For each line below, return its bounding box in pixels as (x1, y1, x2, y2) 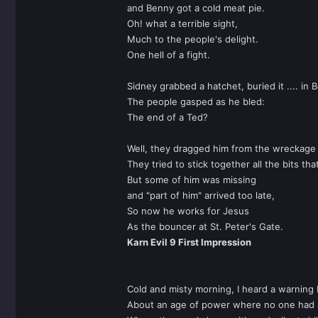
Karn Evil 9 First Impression (127, 236, 251, 248)
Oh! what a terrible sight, (127, 18, 238, 29)
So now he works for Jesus (127, 205, 249, 216)
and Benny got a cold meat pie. (127, 2, 265, 13)
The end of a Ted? (127, 111, 208, 123)
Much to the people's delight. (127, 33, 258, 45)
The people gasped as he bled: (127, 96, 265, 107)
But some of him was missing (127, 174, 256, 185)
